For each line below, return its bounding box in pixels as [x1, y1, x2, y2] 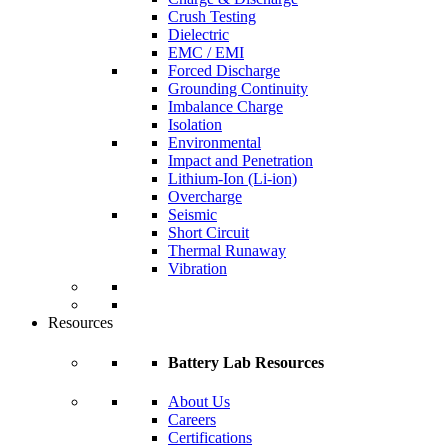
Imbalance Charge [168, 98, 283, 116]
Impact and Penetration [168, 152, 313, 170]
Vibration [168, 260, 227, 278]
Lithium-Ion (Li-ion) [168, 170, 297, 188]
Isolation [168, 116, 222, 134]
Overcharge [168, 188, 242, 206]
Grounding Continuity [168, 80, 308, 98]
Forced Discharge [168, 62, 280, 80]
